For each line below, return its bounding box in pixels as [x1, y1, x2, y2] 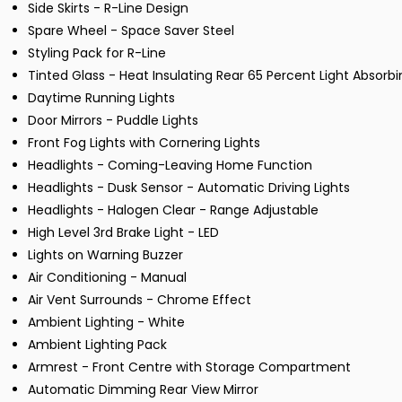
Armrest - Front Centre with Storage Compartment [28, 358, 351, 377]
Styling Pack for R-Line [28, 44, 166, 63]
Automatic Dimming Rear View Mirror [28, 380, 258, 399]
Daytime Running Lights [28, 89, 175, 108]
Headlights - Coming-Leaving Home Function [28, 156, 312, 175]
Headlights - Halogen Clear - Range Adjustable [28, 201, 319, 220]
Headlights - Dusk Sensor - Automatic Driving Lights [28, 179, 350, 197]
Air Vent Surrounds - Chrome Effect [28, 291, 251, 310]
